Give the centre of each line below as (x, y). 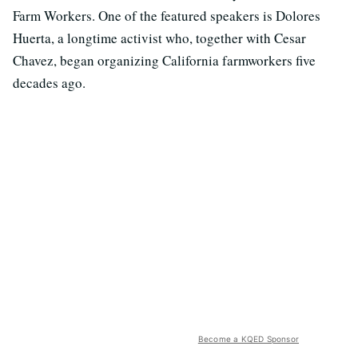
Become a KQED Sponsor (248, 339)
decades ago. (49, 83)
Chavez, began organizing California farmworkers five (164, 61)
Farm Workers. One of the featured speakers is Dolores (167, 16)
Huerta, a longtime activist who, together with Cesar (159, 38)
